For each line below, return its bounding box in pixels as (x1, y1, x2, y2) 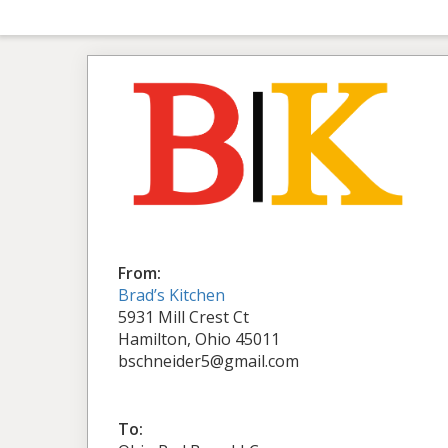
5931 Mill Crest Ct (118, 305, 249, 328)
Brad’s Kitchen (118, 283, 225, 306)
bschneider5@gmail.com (118, 349, 299, 372)
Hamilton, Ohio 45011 (118, 327, 280, 350)
